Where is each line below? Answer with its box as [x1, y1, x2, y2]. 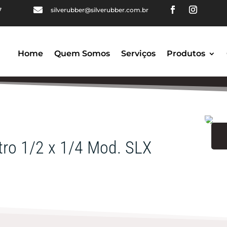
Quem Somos [54, 49, 110, 58]
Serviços [121, 49, 156, 58]
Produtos [166, 49, 205, 58]
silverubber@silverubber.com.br [50, 6, 148, 14]
